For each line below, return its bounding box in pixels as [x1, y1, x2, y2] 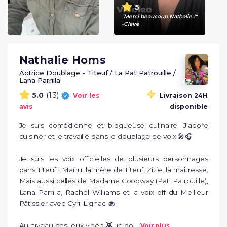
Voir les [73, 92, 100, 99]
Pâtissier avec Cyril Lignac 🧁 [19, 199, 115, 207]
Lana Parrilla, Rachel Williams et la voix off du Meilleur [19, 188, 208, 196]
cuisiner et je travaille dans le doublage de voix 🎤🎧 [19, 132, 193, 140]
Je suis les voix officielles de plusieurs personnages [19, 155, 208, 163]
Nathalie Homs [19, 54, 106, 66]
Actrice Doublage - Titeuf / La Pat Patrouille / [19, 69, 176, 77]
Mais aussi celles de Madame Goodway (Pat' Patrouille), [19, 177, 208, 185]
